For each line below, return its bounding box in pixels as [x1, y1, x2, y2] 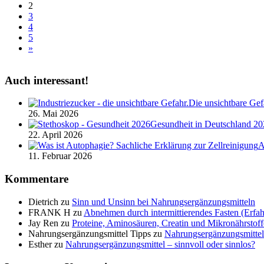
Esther [28, 239, 52, 249]
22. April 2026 [28, 130, 82, 140]
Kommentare [5, 173, 68, 186]
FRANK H [28, 207, 71, 217]
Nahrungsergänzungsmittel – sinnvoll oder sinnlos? [65, 239, 255, 249]
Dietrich [28, 196, 58, 207]
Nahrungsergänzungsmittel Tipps [28, 228, 151, 239]
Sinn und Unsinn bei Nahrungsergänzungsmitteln [72, 196, 255, 207]
